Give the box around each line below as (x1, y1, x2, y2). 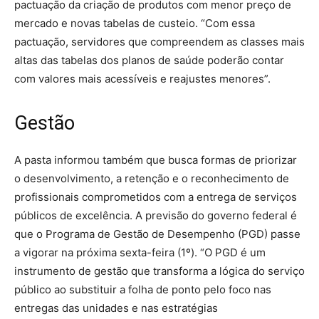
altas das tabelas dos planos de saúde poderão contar (14, 53, 284, 67)
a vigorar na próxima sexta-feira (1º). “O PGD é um (14, 245, 266, 259)
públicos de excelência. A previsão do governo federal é (14, 208, 297, 222)
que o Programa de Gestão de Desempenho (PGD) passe (14, 226, 300, 241)
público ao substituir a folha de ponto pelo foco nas (14, 282, 271, 296)
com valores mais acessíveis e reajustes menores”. (14, 71, 271, 85)
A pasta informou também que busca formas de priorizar (14, 152, 297, 167)
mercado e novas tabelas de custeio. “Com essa (14, 16, 255, 30)
